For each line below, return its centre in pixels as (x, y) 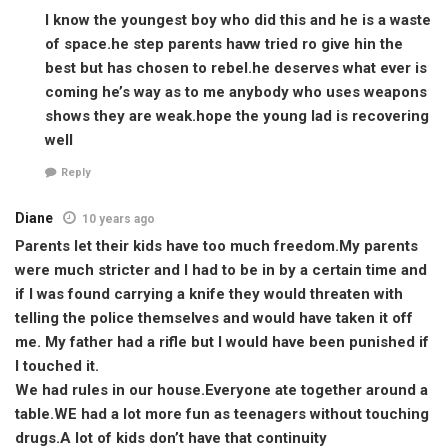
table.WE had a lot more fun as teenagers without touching (222, 414)
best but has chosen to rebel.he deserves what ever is (236, 67)
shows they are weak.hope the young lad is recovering (237, 115)
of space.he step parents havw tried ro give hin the (224, 43)
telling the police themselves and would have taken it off (214, 318)
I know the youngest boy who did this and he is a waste (238, 19)
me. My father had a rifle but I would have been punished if (222, 342)
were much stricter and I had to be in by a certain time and (221, 270)
